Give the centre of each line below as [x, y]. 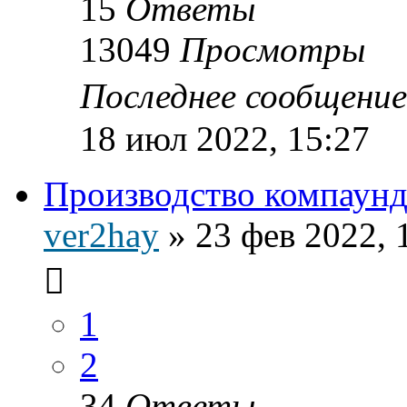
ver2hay [101, 234]
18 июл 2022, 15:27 [225, 138]
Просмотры [273, 49]
